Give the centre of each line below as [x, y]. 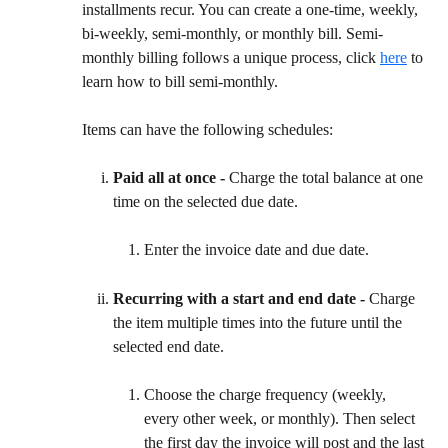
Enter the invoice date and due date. [256, 250]
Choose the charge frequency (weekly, [267, 395]
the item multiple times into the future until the [259, 323]
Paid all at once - [171, 178]
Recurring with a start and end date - [241, 299]
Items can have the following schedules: [207, 130]
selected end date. [168, 347]
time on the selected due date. [205, 202]
